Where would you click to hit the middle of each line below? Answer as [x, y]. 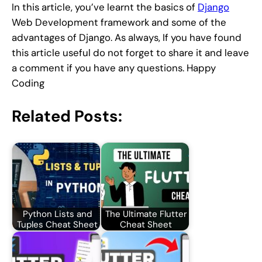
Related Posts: [67, 116]
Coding [28, 83]
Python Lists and [57, 214]
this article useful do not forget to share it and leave [130, 52]
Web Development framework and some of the [119, 22]
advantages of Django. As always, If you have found [127, 37]
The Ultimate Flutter [146, 214]
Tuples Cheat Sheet [57, 224]
